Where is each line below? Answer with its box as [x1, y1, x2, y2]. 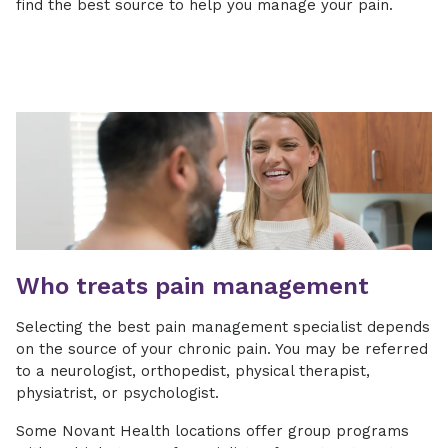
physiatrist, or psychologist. [16, 383, 229, 402]
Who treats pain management [16, 271, 369, 300]
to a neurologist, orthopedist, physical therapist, [16, 361, 370, 380]
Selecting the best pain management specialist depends [16, 317, 430, 336]
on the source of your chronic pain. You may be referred [16, 339, 428, 358]
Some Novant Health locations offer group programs [16, 421, 409, 440]
